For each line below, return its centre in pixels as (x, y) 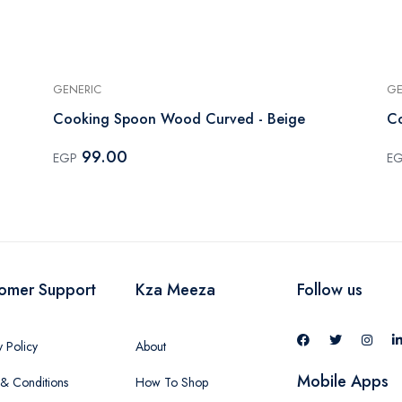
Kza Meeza (175, 289)
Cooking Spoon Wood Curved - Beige (179, 118)
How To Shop (172, 382)
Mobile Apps (343, 381)
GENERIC (77, 89)
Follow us (330, 289)
